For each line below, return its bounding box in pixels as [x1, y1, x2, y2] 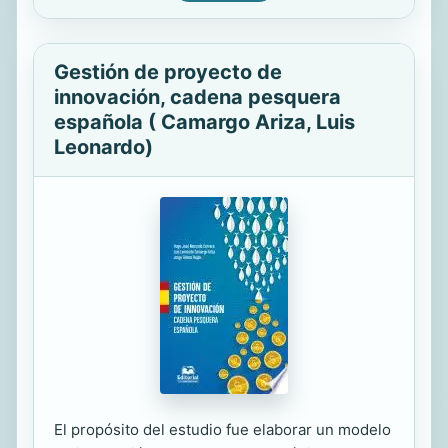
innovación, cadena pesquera [54, 85, 341, 109]
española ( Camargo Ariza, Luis [54, 110, 355, 134]
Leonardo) [54, 135, 153, 159]
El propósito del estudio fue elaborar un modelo [54, 420, 391, 439]
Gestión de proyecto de [54, 60, 282, 84]
